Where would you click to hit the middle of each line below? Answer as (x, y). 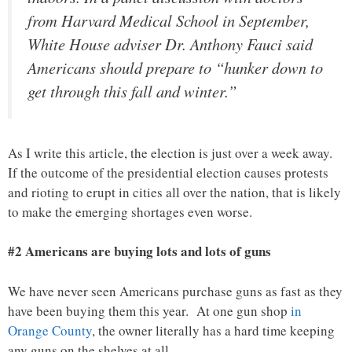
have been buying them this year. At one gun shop (149, 310)
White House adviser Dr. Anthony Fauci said (170, 44)
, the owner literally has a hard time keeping (213, 330)
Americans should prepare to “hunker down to (175, 68)
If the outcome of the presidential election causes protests (168, 172)
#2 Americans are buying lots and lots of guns (139, 251)
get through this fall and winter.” (132, 92)
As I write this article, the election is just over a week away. (172, 152)
